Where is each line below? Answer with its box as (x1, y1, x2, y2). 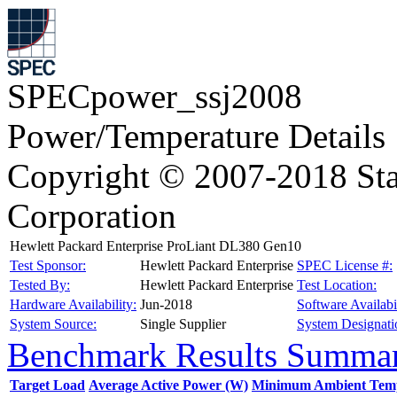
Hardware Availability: (10, 297, 136, 312)
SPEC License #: (297, 258, 393, 273)
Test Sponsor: (10, 258, 86, 273)
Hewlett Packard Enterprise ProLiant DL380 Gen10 (10, 238, 301, 253)
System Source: (10, 316, 97, 331)
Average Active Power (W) (89, 378, 248, 393)
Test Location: (297, 277, 377, 292)
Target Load (10, 378, 85, 393)
